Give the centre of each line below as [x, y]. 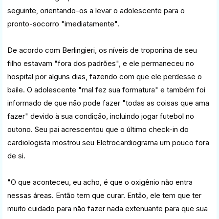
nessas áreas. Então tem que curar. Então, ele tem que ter [104, 195]
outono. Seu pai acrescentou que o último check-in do [98, 129]
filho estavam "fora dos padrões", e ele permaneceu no [101, 63]
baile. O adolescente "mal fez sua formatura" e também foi [106, 89]
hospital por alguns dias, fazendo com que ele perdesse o [105, 76]
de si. [16, 155]
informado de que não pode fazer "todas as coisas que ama [108, 103]
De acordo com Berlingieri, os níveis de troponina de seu [102, 50]
